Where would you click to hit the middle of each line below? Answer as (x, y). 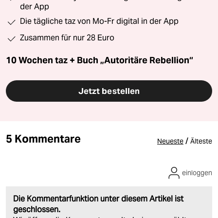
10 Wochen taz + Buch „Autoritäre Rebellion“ (100, 60)
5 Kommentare (43, 138)
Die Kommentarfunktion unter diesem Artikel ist (98, 199)
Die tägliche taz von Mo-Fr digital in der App (99, 21)
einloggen (197, 173)
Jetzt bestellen (109, 91)
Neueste (170, 141)
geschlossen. (37, 209)
